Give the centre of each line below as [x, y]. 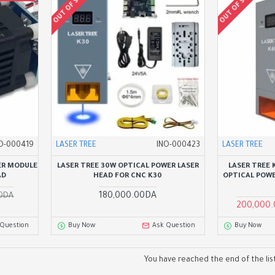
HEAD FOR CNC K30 [128, 176]
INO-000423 [178, 145]
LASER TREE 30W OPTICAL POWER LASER [128, 166]
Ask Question [174, 226]
